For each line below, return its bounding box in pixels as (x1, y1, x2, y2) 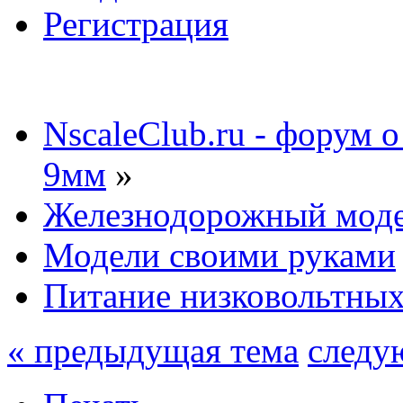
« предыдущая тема (7, 330, 299, 370)
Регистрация (43, 4, 228, 43)
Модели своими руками (43, 235, 396, 274)
